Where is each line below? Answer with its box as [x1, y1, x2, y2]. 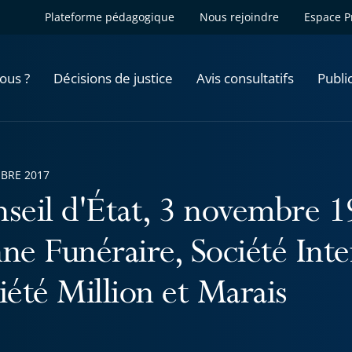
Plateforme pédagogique [45, 9, 174, 24]
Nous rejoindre [200, 9, 279, 24]
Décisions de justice [53, 68, 173, 87]
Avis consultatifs [196, 68, 294, 87]
